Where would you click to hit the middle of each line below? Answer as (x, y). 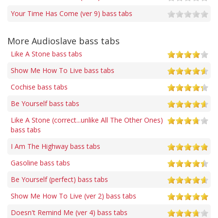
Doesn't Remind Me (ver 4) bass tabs (69, 212)
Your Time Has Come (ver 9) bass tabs (72, 13)
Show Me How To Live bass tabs (63, 70)
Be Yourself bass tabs (45, 103)
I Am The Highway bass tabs (55, 146)
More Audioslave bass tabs (64, 41)
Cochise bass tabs (39, 87)
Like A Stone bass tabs (46, 54)
